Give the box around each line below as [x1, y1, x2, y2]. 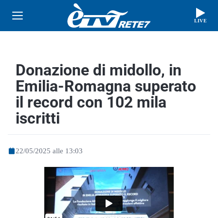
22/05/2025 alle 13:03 [16, 146, 83, 155]
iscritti [16, 109, 60, 127]
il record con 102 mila [16, 92, 166, 111]
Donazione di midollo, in [16, 60, 182, 79]
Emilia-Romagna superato [16, 76, 196, 95]
